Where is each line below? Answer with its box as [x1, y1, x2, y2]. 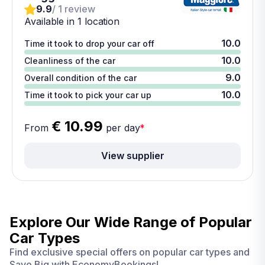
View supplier [101, 149, 164, 161]
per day [103, 122, 140, 134]
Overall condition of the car [24, 73, 137, 83]
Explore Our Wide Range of [9, 214, 199, 231]
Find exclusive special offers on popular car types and [9, 246, 250, 258]
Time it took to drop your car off [24, 38, 154, 49]
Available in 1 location [24, 15, 120, 27]
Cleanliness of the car [24, 56, 115, 66]
